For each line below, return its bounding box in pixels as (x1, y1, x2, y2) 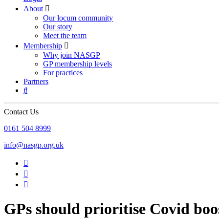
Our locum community (43, 14, 113, 22)
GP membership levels (43, 60, 112, 68)
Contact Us (4, 108, 39, 116)
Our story (43, 22, 72, 31)
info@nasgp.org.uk (4, 141, 64, 149)
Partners (23, 77, 48, 86)
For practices (43, 68, 83, 77)
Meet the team (43, 31, 87, 40)
